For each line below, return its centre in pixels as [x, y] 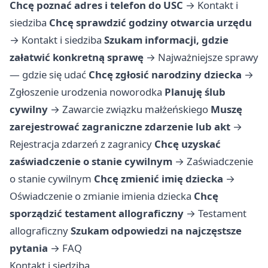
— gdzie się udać [48, 75]
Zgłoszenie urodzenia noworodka [86, 92]
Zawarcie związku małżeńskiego [135, 109]
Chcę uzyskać [188, 144]
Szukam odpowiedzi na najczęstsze [156, 231]
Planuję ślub [195, 92]
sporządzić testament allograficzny [97, 214]
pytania [29, 248]
